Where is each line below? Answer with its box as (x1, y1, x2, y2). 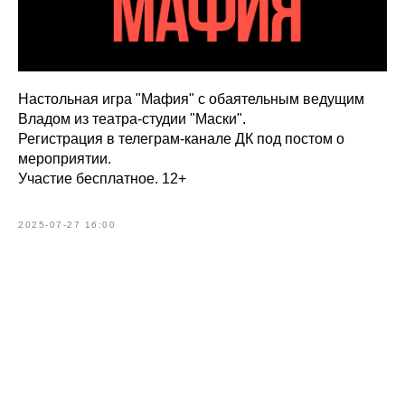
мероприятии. (18, 151, 111, 166)
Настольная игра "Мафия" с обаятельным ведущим (18, 91, 364, 107)
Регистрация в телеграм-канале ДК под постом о (18, 131, 344, 146)
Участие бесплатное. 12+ (18, 171, 186, 186)
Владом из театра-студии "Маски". (18, 111, 246, 127)
